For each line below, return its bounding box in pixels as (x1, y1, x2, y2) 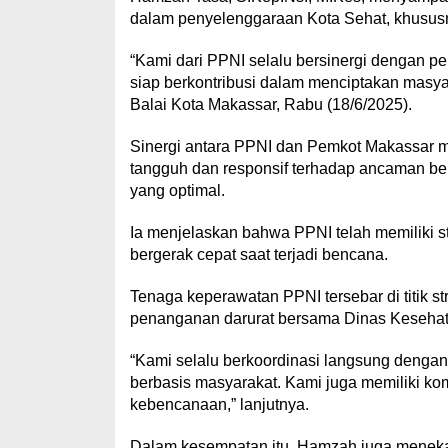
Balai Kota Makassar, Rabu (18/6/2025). (129, 95, 412, 113)
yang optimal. (129, 181, 225, 199)
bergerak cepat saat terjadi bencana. (129, 245, 388, 263)
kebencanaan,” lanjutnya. (129, 395, 309, 413)
